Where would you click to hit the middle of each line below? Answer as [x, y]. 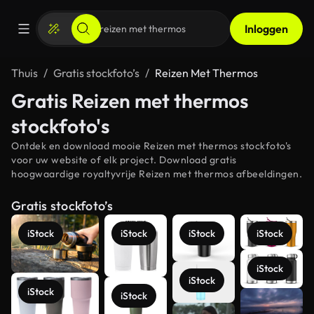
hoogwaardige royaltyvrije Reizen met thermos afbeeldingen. [157, 174]
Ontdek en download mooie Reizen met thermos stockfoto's [151, 146]
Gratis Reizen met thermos [130, 101]
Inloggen [266, 29]
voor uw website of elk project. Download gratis [124, 160]
